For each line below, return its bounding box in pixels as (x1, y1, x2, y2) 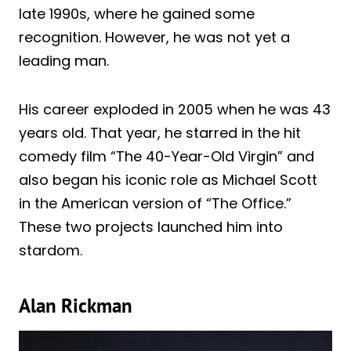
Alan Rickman (19, 293, 132, 319)
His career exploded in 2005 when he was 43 (19, 99, 331, 119)
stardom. (19, 240, 82, 260)
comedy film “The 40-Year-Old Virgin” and (19, 146, 314, 166)
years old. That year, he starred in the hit (19, 122, 301, 143)
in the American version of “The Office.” (19, 193, 291, 213)
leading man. (19, 50, 109, 71)
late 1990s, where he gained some (19, 3, 255, 24)
